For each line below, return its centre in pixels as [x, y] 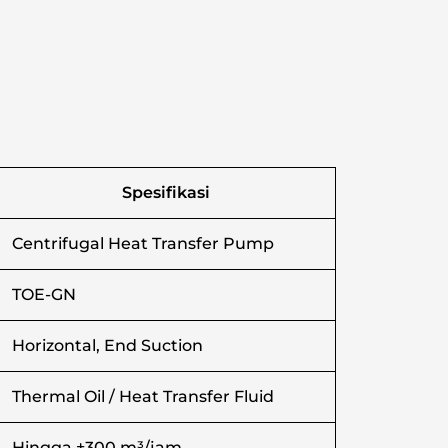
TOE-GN [44, 295]
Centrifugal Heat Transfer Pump [143, 244]
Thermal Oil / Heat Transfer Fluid [143, 397]
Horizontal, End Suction [107, 346]
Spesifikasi [165, 193]
